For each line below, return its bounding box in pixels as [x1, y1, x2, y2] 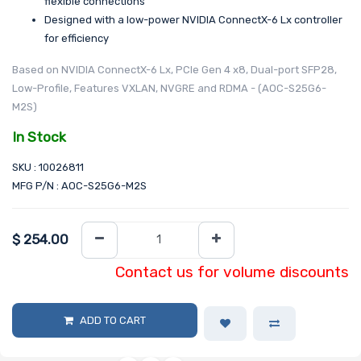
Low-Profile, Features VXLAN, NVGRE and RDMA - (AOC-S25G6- [12, 82, 326, 95]
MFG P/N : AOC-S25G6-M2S [12, 179, 147, 192]
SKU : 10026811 [12, 160, 84, 173]
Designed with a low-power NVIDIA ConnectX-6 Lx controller [44, 14, 342, 27]
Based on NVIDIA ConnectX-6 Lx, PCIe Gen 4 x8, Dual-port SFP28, [12, 64, 337, 77]
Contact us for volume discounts [115, 263, 349, 282]
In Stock [12, 129, 66, 146]
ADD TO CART [79, 314, 146, 327]
